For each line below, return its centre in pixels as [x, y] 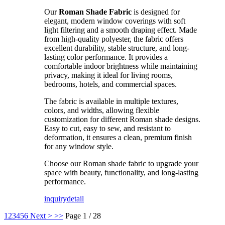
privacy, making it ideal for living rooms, [108, 75]
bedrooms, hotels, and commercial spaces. [110, 84]
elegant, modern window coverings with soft [115, 21]
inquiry [55, 199]
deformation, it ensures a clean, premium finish [118, 138]
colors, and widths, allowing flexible [102, 110]
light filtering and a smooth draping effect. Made [121, 30]
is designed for [156, 12]
